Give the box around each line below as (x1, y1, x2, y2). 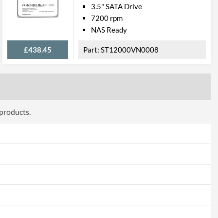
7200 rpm (91, 14, 123, 22)
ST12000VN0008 (101, 45, 159, 54)
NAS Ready (91, 25, 127, 34)
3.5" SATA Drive (91, 2, 142, 11)
